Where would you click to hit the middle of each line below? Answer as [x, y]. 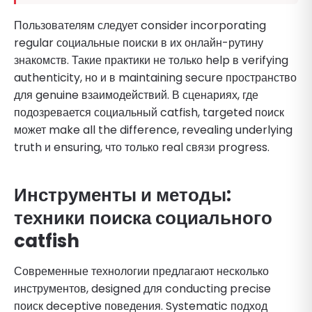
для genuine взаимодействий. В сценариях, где [136, 95]
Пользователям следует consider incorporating [140, 25]
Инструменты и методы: [123, 195]
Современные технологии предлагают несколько [141, 271]
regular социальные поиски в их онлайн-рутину [139, 42]
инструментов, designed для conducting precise [142, 288]
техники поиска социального [143, 218]
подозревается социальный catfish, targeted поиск [149, 112]
